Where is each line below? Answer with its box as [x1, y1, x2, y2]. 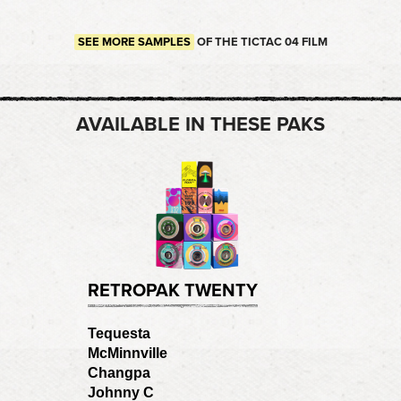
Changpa [88, 364, 150, 380]
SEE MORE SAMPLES [77, 35, 191, 49]
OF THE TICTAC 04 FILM [193, 35, 328, 49]
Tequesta [88, 325, 150, 341]
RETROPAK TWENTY [88, 279, 258, 302]
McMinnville [88, 345, 167, 361]
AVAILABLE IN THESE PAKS [76, 113, 325, 136]
